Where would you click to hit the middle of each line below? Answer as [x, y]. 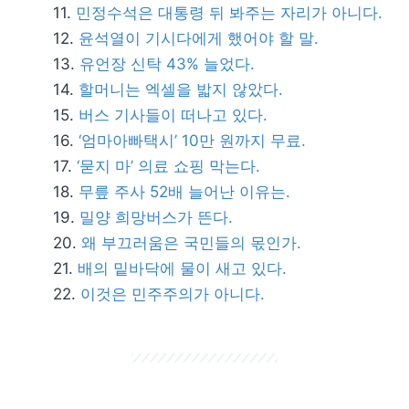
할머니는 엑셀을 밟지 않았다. [181, 89]
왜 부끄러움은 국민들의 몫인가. [191, 243]
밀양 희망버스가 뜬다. [156, 217]
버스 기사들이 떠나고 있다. [173, 115]
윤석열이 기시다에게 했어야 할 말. [199, 38]
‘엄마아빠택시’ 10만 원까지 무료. [192, 141]
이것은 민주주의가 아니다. [173, 294]
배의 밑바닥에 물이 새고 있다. [182, 268]
